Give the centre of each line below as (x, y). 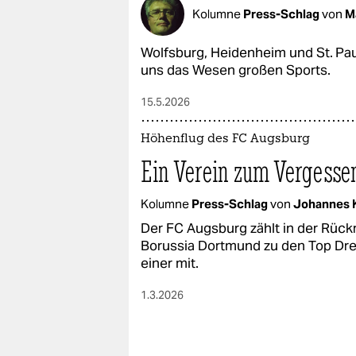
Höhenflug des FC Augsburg (225, 139)
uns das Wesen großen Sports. (236, 70)
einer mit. (170, 263)
